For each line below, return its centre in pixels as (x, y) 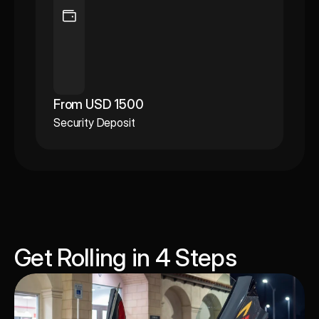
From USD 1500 (99, 104)
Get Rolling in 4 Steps (126, 257)
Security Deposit (94, 122)
